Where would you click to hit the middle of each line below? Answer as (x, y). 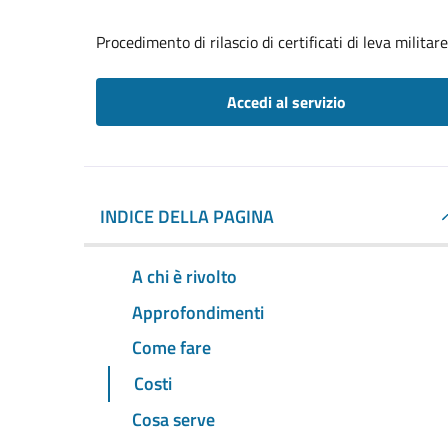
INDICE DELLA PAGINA (187, 216)
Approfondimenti (198, 312)
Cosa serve (173, 420)
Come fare (171, 348)
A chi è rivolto (184, 276)
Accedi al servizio (286, 102)
